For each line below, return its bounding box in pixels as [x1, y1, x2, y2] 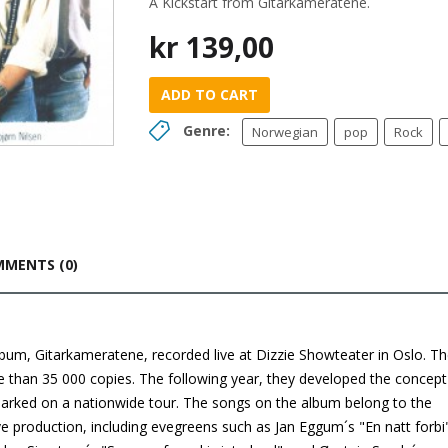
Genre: [183, 121, 230, 140]
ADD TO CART [161, 85, 258, 104]
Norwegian [252, 123, 318, 141]
